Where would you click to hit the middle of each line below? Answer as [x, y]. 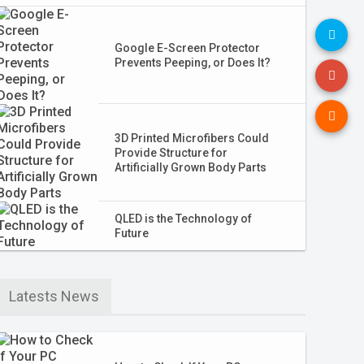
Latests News [54, 296]
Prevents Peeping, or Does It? [192, 63]
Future [131, 233]
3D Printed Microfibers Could [191, 138]
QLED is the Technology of [183, 219]
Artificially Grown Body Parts [190, 167]
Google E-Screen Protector [187, 48]
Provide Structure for [171, 153]
